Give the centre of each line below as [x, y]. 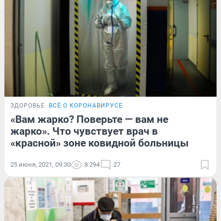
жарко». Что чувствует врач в [84, 131]
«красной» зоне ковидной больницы [99, 143]
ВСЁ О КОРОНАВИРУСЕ [86, 106]
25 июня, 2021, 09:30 [40, 165]
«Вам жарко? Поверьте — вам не [89, 120]
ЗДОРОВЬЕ [28, 106]
